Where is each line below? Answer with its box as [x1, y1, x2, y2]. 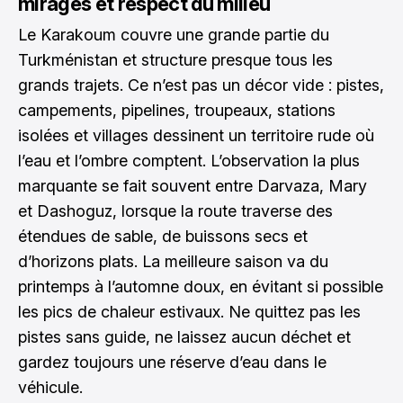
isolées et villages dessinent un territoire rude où [18, 125, 374, 145]
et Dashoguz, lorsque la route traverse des [18, 201, 333, 220]
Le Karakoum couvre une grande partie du [18, 24, 329, 44]
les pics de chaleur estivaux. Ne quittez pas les [18, 301, 361, 321]
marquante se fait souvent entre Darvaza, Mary [18, 175, 367, 195]
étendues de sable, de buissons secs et [18, 226, 308, 246]
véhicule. [18, 377, 83, 397]
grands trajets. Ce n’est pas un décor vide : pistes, [18, 75, 384, 94]
